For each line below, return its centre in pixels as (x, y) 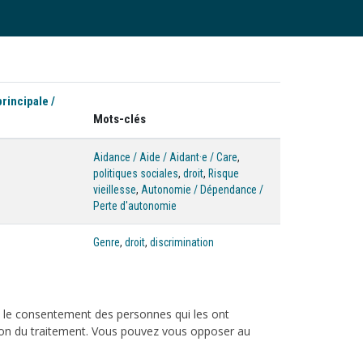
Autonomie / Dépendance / (202, 190)
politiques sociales (136, 173)
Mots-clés (120, 119)
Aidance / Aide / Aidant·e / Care (165, 157)
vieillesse (115, 190)
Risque (224, 173)
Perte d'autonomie (135, 206)
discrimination (182, 242)
